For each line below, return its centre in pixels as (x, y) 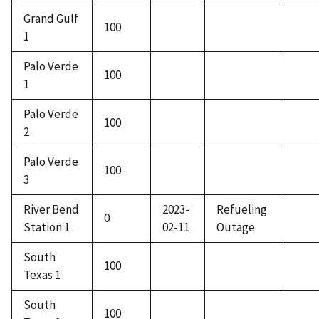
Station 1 (47, 228)
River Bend (51, 210)
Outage (236, 228)
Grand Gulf (51, 19)
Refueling (242, 210)
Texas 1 (42, 275)
